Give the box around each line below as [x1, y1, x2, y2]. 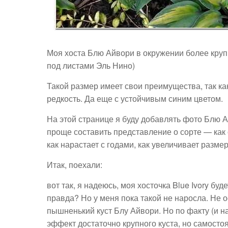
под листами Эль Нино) [47, 60, 135, 71]
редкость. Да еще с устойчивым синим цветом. [47, 93, 223, 104]
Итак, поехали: [47, 159, 102, 170]
